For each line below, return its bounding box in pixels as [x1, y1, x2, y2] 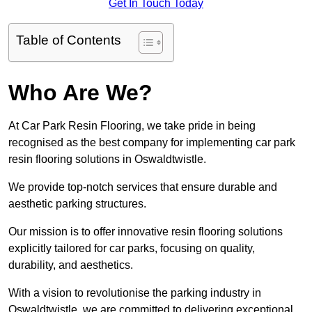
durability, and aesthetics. [8, 259, 136, 272]
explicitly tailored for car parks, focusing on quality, [8, 242, 255, 255]
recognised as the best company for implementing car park [8, 136, 295, 149]
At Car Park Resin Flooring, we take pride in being [8, 120, 256, 132]
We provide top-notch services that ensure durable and [8, 181, 277, 194]
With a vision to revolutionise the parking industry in [8, 287, 261, 299]
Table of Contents [16, 33, 121, 48]
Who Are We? [8, 80, 153, 106]
